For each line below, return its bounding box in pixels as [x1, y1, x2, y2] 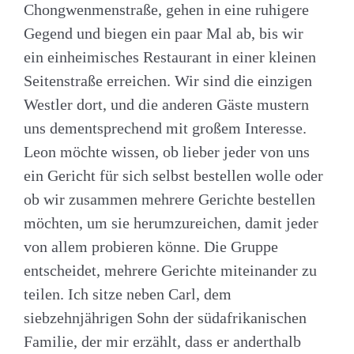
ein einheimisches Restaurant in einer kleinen [24, 47, 316, 66]
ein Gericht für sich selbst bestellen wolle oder [24, 166, 323, 184]
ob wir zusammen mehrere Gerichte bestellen [24, 190, 315, 208]
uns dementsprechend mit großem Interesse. [24, 119, 307, 137]
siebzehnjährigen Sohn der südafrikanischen [24, 308, 307, 326]
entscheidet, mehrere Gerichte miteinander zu [24, 261, 317, 279]
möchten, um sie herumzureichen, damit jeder [24, 213, 318, 232]
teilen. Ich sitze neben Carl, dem [24, 284, 232, 303]
